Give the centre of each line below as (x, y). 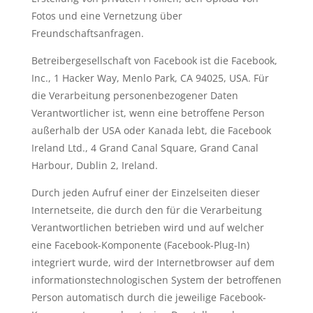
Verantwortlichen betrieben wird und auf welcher (147, 227)
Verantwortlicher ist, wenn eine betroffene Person (148, 113)
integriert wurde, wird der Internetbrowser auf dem (153, 262)
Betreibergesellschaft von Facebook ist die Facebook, (154, 60)
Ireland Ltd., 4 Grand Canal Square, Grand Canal (145, 148)
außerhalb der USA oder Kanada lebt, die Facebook (151, 130)
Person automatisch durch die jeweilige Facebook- (148, 297)
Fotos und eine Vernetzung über (107, 16)
